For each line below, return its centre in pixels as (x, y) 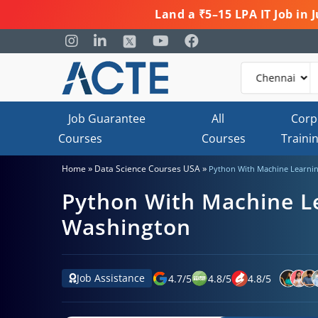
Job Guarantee (107, 119)
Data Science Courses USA (147, 169)
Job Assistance (111, 278)
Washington (126, 227)
